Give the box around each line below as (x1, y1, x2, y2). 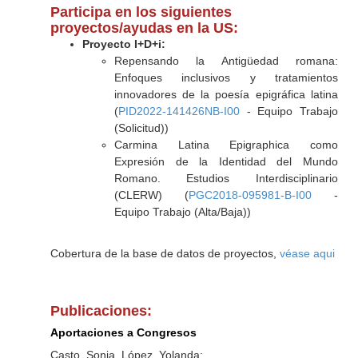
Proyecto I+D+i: (82, 38, 165, 50)
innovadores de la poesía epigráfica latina (113, 88, 338, 101)
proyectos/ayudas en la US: (50, 20, 238, 36)
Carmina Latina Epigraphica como (113, 138, 338, 151)
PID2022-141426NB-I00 (117, 105, 240, 117)
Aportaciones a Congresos (50, 326, 197, 339)
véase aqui (279, 247, 335, 260)
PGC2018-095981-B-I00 (188, 189, 312, 201)
